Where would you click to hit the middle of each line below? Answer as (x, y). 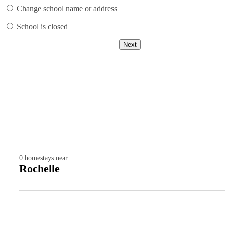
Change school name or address (67, 9)
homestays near (46, 158)
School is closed (42, 27)
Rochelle (39, 169)
